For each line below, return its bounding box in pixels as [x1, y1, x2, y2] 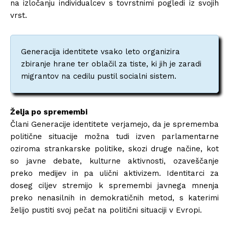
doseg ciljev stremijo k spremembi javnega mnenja [10, 180, 219, 190]
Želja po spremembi [10, 107, 87, 117]
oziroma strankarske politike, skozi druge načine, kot [10, 144, 219, 153]
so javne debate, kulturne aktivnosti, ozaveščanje [10, 156, 219, 166]
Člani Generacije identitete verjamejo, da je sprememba [10, 119, 219, 129]
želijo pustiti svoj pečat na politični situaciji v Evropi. [10, 205, 202, 215]
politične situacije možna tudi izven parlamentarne [10, 131, 219, 141]
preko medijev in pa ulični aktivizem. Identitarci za [10, 168, 219, 178]
